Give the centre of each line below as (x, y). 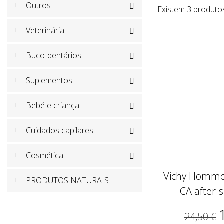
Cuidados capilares (60, 131)
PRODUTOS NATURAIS (67, 181)
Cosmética (45, 156)
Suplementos (49, 81)
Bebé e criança (53, 106)
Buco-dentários (54, 56)
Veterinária (45, 31)
